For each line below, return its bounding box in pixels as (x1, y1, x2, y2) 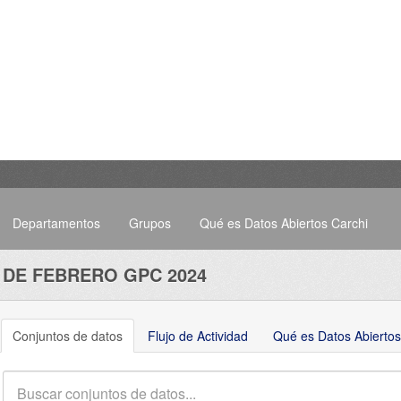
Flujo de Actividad (148, 326, 248, 345)
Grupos (129, 213, 171, 232)
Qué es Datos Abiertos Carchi (200, 213, 368, 232)
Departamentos (13, 213, 100, 232)
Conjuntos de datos (13, 326, 123, 345)
